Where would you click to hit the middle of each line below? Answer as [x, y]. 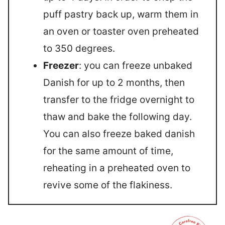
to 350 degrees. [79, 48]
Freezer [61, 65]
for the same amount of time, [108, 151]
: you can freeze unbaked [136, 65]
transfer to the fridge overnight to [119, 99]
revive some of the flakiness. [108, 185]
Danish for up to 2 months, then [114, 82]
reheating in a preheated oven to [117, 168]
